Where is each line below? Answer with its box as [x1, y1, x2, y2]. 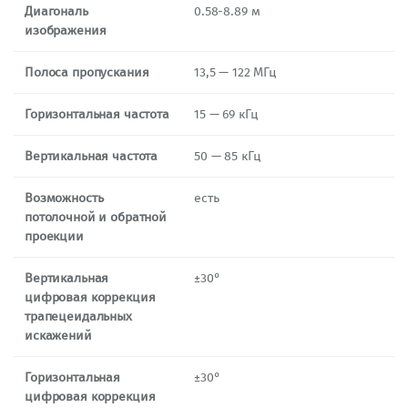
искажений [25, 327, 92, 343]
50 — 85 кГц [194, 148, 261, 164]
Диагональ [25, 3, 88, 19]
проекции [25, 228, 84, 244]
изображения [25, 22, 107, 38]
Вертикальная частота [25, 148, 158, 164]
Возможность [25, 189, 104, 206]
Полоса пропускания [25, 64, 149, 80]
